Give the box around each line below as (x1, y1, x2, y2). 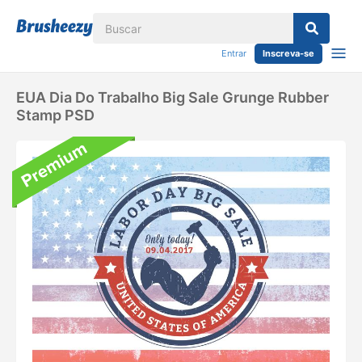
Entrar (221, 48, 246, 59)
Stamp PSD (16, 107, 95, 124)
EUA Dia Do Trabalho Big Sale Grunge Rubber (16, 89, 329, 106)
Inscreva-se (263, 48, 314, 59)
